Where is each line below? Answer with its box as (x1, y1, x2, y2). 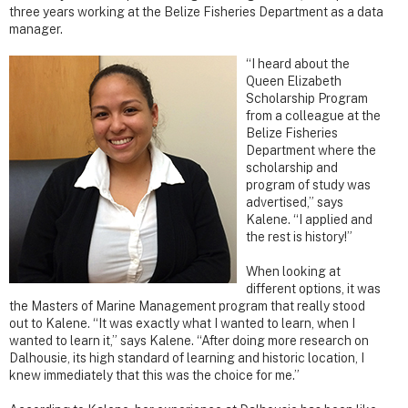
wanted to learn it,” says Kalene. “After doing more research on (9, 333, 369, 349)
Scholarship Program (246, 91, 368, 107)
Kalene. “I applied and (246, 212, 372, 228)
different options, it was (246, 281, 381, 297)
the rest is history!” (246, 229, 352, 245)
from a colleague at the (246, 108, 381, 124)
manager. (9, 22, 63, 37)
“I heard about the (246, 56, 350, 72)
